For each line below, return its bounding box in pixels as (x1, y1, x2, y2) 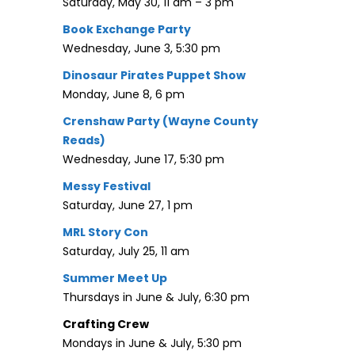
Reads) (63, 132, 105, 148)
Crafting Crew (63, 315, 149, 332)
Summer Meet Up (63, 269, 167, 286)
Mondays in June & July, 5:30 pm (63, 334, 242, 351)
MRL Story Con (63, 223, 148, 240)
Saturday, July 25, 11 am (63, 242, 189, 259)
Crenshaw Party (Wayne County (63, 113, 258, 129)
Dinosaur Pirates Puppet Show (63, 67, 246, 83)
